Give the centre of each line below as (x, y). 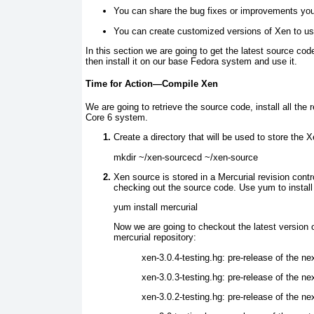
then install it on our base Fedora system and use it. (191, 61)
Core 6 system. (117, 118)
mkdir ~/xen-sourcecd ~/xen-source (186, 157)
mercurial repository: (155, 238)
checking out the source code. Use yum (194, 187)
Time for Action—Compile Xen (152, 84)
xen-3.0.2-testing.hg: (183, 297)
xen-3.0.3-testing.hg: (183, 277)
